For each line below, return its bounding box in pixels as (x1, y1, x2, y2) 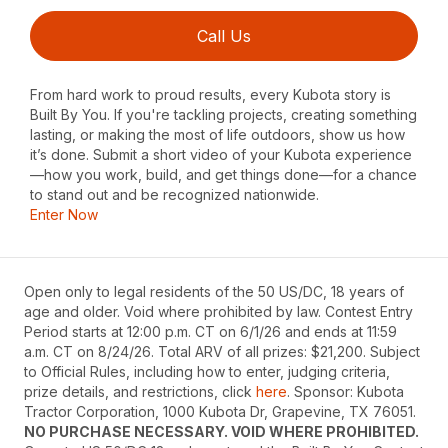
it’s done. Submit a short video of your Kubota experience (30, 145, 413, 163)
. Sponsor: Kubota (287, 382, 404, 400)
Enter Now (30, 205, 99, 223)
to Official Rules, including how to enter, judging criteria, (24, 362, 390, 380)
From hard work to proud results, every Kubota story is (30, 85, 392, 103)
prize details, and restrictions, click (24, 382, 256, 400)
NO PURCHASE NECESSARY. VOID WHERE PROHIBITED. (24, 422, 419, 440)
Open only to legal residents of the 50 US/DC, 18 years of (24, 282, 404, 300)
